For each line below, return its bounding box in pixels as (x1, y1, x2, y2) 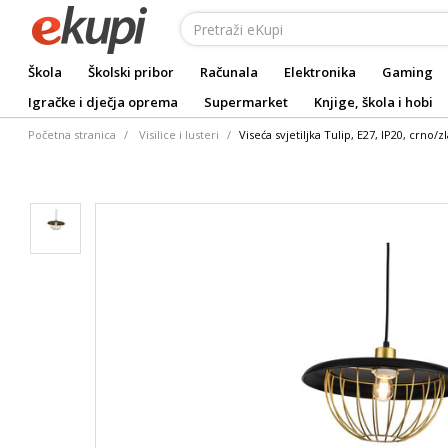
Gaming (382, 63, 433, 81)
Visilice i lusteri (139, 127, 219, 142)
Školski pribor (88, 63, 174, 81)
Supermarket (204, 93, 288, 111)
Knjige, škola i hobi (314, 93, 433, 111)
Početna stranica (28, 127, 116, 142)
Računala (200, 63, 258, 81)
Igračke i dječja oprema (28, 93, 178, 111)
